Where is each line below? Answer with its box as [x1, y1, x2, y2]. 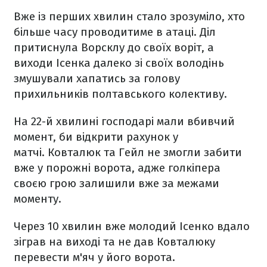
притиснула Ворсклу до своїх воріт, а [14, 41, 214, 54]
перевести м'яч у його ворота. [14, 250, 175, 264]
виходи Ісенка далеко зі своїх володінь [14, 56, 224, 70]
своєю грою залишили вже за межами [14, 176, 219, 190]
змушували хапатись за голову [14, 72, 180, 85]
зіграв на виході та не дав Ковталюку [14, 235, 215, 249]
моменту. [14, 192, 61, 206]
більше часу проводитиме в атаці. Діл [14, 25, 216, 39]
